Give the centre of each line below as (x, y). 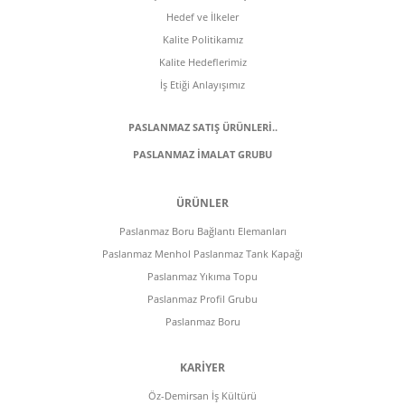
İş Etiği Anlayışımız (202, 85)
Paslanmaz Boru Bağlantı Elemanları (202, 231)
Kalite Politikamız (202, 39)
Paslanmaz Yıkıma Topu (202, 276)
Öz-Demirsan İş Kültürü (202, 396)
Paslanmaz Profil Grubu (202, 299)
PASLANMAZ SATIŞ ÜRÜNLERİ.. (202, 127)
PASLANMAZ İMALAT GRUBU (202, 154)
